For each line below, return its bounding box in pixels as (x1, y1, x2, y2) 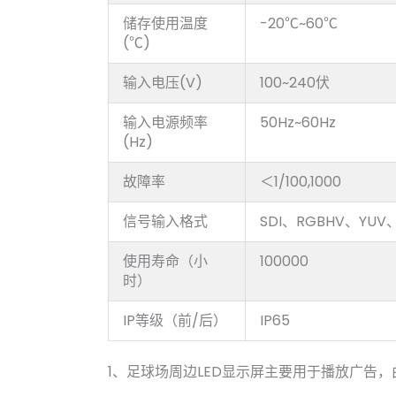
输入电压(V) (123, 72, 202, 93)
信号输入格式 (123, 210, 208, 232)
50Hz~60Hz (260, 111, 336, 133)
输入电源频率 (123, 111, 208, 133)
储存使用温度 (123, 12, 208, 34)
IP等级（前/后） (123, 309, 227, 331)
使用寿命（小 (123, 250, 208, 271)
